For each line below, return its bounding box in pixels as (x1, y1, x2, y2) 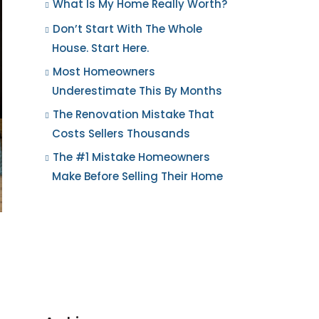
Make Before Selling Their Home (52, 169, 223, 184)
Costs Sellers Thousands (52, 126, 193, 141)
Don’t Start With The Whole (53, 21, 202, 36)
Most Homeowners (53, 64, 155, 79)
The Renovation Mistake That (53, 107, 214, 122)
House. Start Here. (52, 41, 149, 56)
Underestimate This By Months (52, 83, 222, 98)
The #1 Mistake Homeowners (53, 150, 210, 164)
